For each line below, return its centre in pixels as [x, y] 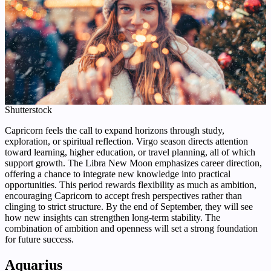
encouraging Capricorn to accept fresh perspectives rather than [123, 196]
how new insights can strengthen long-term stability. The [113, 218]
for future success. [39, 240]
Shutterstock [28, 110]
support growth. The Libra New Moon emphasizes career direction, [133, 163]
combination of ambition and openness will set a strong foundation [131, 229]
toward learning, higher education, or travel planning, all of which [130, 152]
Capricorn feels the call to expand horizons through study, [115, 131]
